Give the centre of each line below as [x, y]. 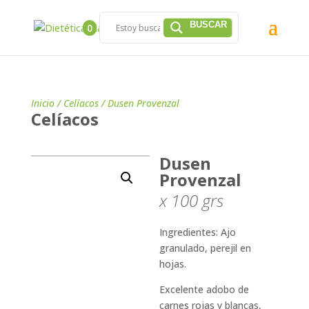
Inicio [42, 103]
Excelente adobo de [205, 289]
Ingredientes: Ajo [198, 232]
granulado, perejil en [206, 248]
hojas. [173, 264]
